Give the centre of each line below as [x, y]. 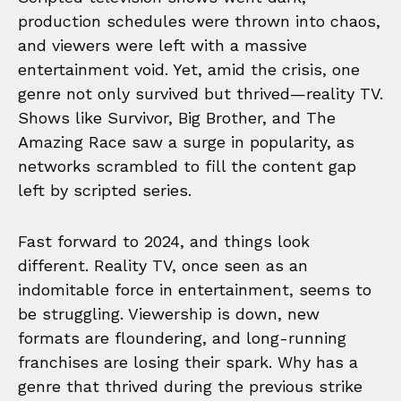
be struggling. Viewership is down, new [169, 313]
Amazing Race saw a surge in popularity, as [186, 141]
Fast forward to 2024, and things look [164, 241]
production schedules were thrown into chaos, [199, 21]
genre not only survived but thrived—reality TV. [200, 93]
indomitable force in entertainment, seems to [195, 289]
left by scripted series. [105, 190]
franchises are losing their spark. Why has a [188, 362]
